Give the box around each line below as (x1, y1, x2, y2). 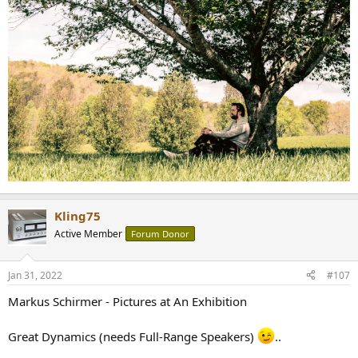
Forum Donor (131, 228, 189, 241)
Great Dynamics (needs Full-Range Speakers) (8, 328, 257, 344)
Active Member (54, 227, 122, 241)
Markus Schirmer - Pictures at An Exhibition (8, 292, 247, 309)
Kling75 (54, 208, 101, 225)
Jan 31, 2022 (8, 268, 62, 282)
